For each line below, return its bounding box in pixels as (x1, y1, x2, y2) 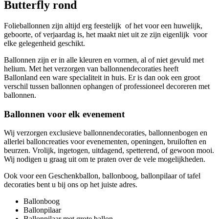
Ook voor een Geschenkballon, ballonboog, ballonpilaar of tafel (4, 172, 200, 180)
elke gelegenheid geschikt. (4, 39, 85, 47)
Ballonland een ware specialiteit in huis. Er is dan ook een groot (4, 73, 200, 82)
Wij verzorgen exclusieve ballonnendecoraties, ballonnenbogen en (4, 129, 207, 137)
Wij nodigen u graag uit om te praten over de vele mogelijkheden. (4, 155, 205, 164)
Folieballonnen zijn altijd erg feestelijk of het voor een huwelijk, (4, 21, 202, 30)
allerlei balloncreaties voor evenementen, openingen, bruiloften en (4, 137, 206, 146)
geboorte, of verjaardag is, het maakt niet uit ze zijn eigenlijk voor (4, 30, 207, 39)
